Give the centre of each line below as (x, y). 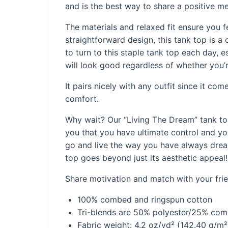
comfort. (82, 98)
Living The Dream (161, 119)
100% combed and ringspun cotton (145, 199)
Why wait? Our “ (96, 119)
